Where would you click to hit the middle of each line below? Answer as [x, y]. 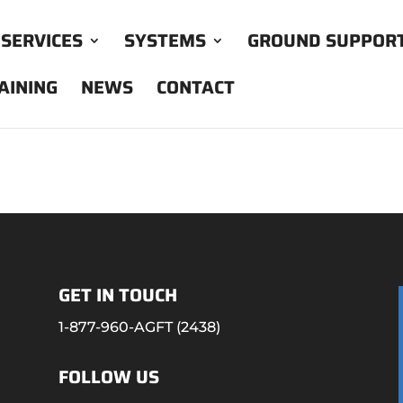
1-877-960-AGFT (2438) [139, 327]
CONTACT [196, 87]
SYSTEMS [165, 40]
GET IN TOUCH [117, 295]
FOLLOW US [108, 377]
